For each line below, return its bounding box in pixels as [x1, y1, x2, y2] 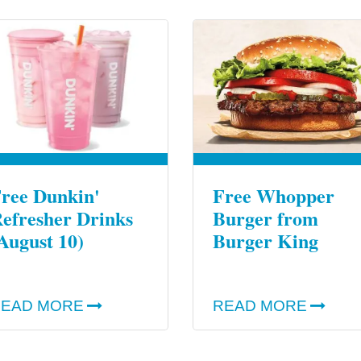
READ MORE [213, 297, 307, 315]
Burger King [213, 226, 318, 255]
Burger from [213, 204, 318, 233]
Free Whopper [213, 181, 334, 210]
